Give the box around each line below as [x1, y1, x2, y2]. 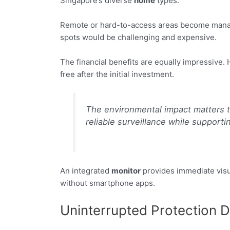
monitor [111, 165, 141, 176]
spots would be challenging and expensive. [60, 32, 217, 42]
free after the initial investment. [60, 69, 174, 79]
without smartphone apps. [60, 178, 155, 188]
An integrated [60, 165, 111, 176]
